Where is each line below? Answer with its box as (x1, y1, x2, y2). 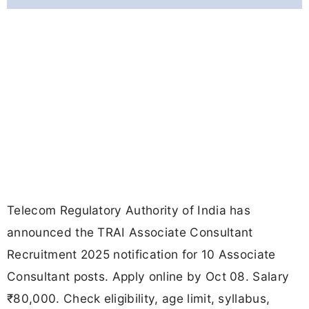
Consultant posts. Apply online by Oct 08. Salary (7, 269, 290, 284)
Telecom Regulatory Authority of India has (7, 203, 251, 218)
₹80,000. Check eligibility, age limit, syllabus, (7, 291, 270, 306)
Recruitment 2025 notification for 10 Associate (7, 247, 276, 262)
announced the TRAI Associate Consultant (7, 225, 253, 240)
